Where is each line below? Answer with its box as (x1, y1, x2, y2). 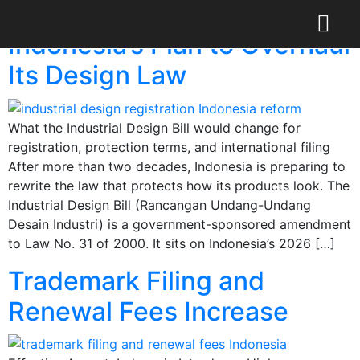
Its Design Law (8, 59, 186, 91)
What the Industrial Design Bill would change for (8, 119, 301, 136)
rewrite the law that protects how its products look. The (8, 177, 350, 194)
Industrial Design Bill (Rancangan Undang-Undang (8, 196, 311, 213)
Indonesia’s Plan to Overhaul (8, 29, 350, 60)
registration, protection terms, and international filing (8, 138, 330, 155)
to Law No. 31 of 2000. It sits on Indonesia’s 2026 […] (8, 235, 335, 252)
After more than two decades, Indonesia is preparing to (8, 157, 346, 174)
